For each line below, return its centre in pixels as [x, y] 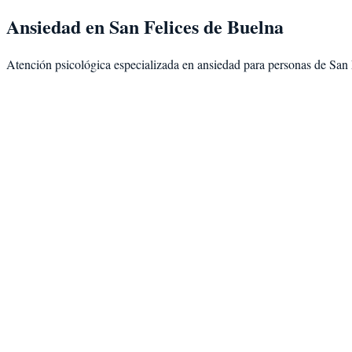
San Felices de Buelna [196, 26]
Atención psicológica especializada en [102, 64]
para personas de [285, 64]
